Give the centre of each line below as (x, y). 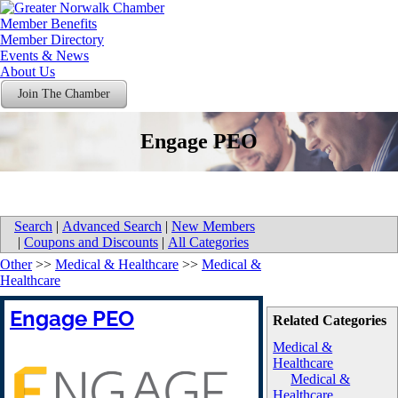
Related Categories (330, 320)
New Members (213, 226)
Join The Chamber (64, 94)
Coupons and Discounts (91, 242)
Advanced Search (112, 226)
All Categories (208, 242)
